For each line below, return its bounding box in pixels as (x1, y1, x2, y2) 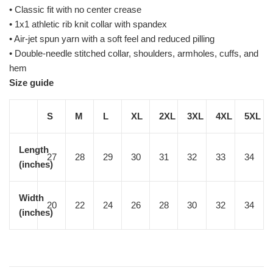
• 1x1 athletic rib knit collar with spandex (9, 18, 167, 29)
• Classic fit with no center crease (9, 4, 141, 15)
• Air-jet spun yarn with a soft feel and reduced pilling (9, 33, 214, 44)
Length (19, 144, 49, 155)
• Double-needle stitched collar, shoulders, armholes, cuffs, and (9, 48, 258, 58)
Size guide (9, 77, 54, 88)
